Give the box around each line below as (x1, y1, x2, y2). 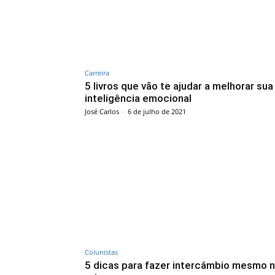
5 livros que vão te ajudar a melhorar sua (85, 79, 273, 92)
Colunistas (85, 247, 118, 257)
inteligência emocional (85, 91, 192, 104)
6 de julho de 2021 (128, 106, 186, 116)
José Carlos (85, 106, 119, 116)
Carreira (85, 68, 109, 77)
